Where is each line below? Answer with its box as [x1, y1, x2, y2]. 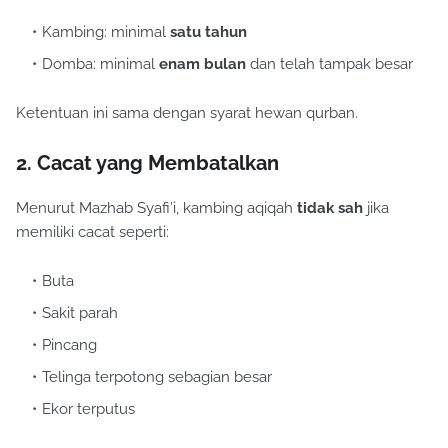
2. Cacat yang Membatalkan [16, 151, 279, 176]
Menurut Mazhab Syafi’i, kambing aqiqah [16, 199, 297, 218]
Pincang [42, 336, 97, 355]
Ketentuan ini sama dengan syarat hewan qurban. [16, 104, 358, 123]
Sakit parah [42, 304, 118, 323]
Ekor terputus [42, 400, 135, 419]
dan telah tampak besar [246, 55, 413, 74]
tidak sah [297, 199, 363, 218]
